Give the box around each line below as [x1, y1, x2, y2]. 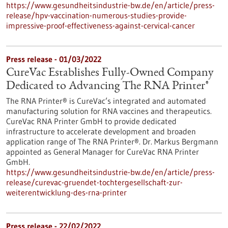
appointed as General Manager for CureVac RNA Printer [6, 147, 199, 157]
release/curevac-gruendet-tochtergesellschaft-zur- [6, 177, 183, 187]
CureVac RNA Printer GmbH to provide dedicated [6, 116, 177, 126]
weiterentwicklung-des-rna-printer [6, 187, 127, 197]
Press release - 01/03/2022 [6, 54, 101, 64]
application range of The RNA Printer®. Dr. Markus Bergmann [6, 136, 218, 147]
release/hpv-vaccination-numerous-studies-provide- [6, 10, 187, 20]
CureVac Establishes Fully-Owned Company [6, 67, 214, 79]
